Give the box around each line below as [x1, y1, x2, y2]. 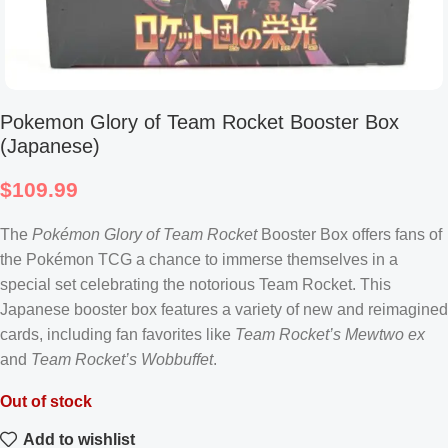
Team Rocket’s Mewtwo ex [235, 326, 425, 343]
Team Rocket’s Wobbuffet [31, 351, 213, 368]
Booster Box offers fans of [257, 226, 442, 243]
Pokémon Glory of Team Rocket [32, 226, 257, 243]
